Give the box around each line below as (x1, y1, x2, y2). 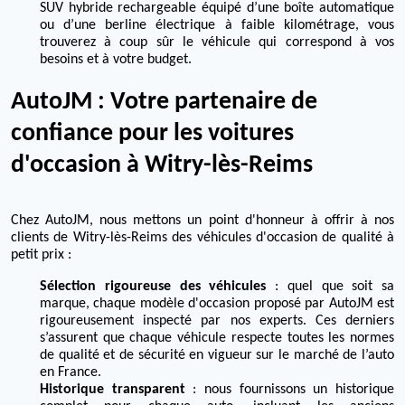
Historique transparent (40, 382, 185, 398)
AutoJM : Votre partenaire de (11, 89, 317, 116)
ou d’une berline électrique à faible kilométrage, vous (40, 18, 394, 33)
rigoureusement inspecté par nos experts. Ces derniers (40, 314, 394, 329)
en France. (40, 365, 101, 381)
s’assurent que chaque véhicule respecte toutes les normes (40, 331, 394, 346)
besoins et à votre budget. (40, 52, 192, 68)
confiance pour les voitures (11, 121, 294, 147)
